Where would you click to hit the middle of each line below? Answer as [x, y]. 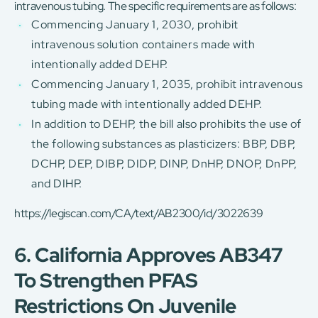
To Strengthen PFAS [106, 281]
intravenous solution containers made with [143, 45]
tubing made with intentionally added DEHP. [147, 104]
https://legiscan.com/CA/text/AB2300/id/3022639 [139, 214]
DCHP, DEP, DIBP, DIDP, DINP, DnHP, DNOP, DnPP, [164, 164]
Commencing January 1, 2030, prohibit [135, 25]
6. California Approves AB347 [149, 255]
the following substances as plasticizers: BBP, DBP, [164, 144]
